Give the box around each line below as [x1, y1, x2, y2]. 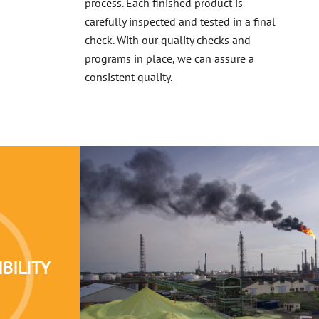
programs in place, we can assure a [84, 51, 254, 66]
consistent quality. [84, 70, 172, 85]
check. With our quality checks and [84, 33, 251, 48]
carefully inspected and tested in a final [84, 14, 276, 29]
